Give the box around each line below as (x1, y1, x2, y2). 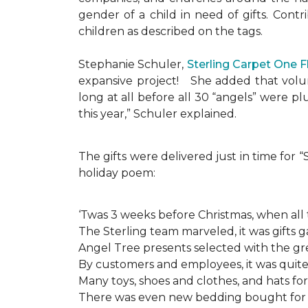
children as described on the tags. (78, 25, 263, 38)
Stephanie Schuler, (78, 58, 187, 71)
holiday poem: (78, 166, 155, 179)
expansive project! (78, 74, 179, 87)
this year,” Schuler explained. (78, 107, 236, 120)
